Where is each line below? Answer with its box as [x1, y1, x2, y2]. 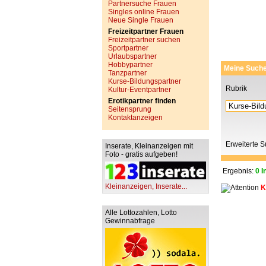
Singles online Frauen [108, 8, 179, 16]
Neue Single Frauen [108, 16, 173, 24]
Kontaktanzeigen [108, 113, 163, 122]
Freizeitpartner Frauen [108, 27, 183, 36]
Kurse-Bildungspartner [108, 77, 181, 85]
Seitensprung [108, 105, 151, 113]
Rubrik [226, 84, 247, 93]
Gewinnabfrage [105, 217, 155, 225]
